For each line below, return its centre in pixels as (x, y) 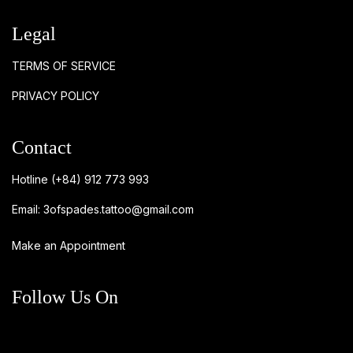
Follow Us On (65, 297)
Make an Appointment (69, 245)
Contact (42, 147)
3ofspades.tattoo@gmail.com (119, 209)
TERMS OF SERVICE (64, 65)
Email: (28, 209)
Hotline (32, 179)
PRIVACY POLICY (56, 95)
